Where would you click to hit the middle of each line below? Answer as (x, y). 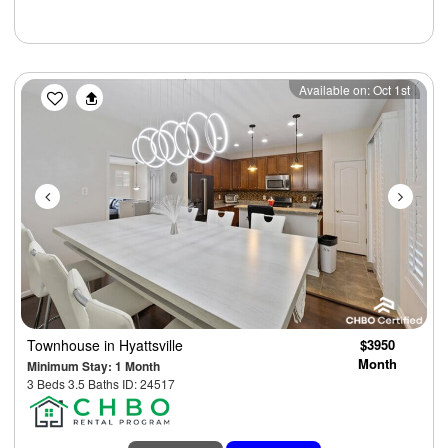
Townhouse (65, 345)
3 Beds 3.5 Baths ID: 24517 (101, 384)
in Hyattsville (143, 345)
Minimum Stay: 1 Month (93, 366)
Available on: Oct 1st (354, 90)
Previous (89, 92)
